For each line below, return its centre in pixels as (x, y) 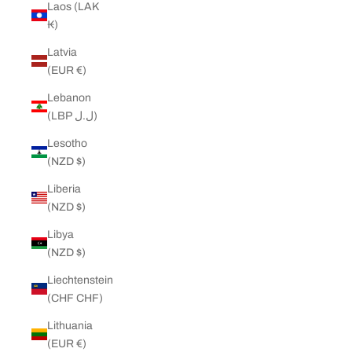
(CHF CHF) (75, 298)
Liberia (64, 189)
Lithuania (70, 325)
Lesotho (67, 143)
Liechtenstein (80, 280)
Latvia (62, 52)
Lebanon (69, 97)
